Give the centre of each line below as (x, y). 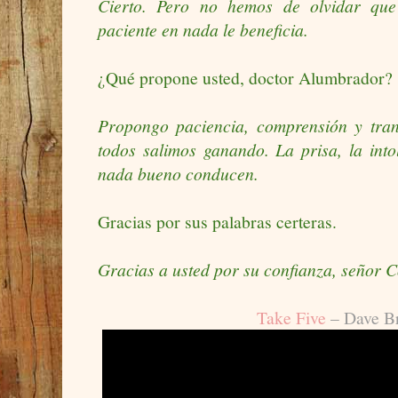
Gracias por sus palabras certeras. (217, 222)
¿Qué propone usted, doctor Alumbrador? (245, 78)
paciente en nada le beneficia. (203, 30)
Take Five (294, 318)
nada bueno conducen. (178, 174)
